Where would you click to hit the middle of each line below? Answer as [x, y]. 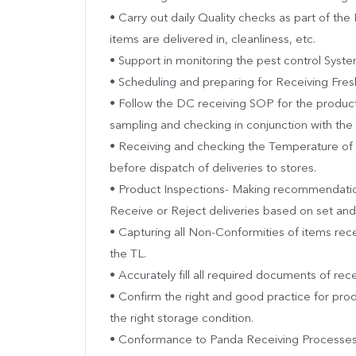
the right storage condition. [182, 319]
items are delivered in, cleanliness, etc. [213, 40]
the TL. [128, 254]
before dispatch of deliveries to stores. [213, 168]
